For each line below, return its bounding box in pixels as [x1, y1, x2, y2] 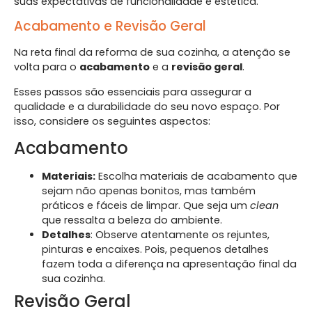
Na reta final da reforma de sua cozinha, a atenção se [14, 45, 290, 60]
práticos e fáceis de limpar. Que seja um [42, 198, 250, 212]
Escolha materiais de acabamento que [95, 169, 297, 183]
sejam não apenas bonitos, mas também [42, 183, 256, 198]
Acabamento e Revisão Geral [14, 17, 206, 36]
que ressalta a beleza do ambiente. [42, 212, 222, 227]
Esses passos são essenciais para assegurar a [14, 84, 251, 99]
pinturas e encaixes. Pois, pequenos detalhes [42, 242, 269, 256]
